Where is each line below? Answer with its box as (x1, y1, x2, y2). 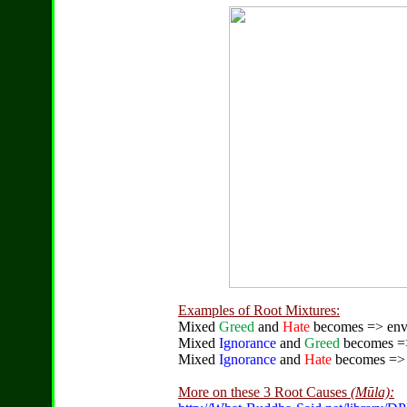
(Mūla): (351, 384, 394, 400)
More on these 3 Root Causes (178, 384, 351, 400)
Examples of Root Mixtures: (178, 303, 340, 318)
